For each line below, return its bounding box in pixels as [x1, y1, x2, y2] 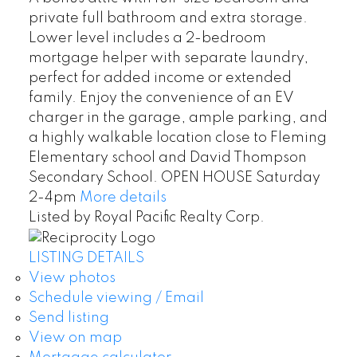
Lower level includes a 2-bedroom [28, 31, 266, 46]
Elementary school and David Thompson [28, 151, 307, 166]
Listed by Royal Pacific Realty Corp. [28, 210, 265, 226]
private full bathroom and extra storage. [28, 11, 308, 26]
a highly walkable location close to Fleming [28, 131, 327, 146]
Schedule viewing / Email [28, 290, 204, 305]
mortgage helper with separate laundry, [28, 51, 308, 66]
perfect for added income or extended [28, 71, 292, 86]
